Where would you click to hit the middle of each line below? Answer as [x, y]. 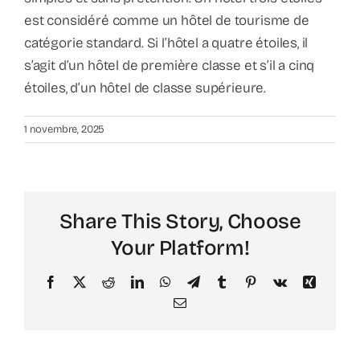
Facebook [81, 281]
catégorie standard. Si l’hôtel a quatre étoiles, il [166, 43]
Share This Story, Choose [180, 221]
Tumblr [246, 281]
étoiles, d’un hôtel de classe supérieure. [145, 88]
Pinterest [278, 281]
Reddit [130, 281]
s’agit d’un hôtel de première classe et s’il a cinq [170, 65]
